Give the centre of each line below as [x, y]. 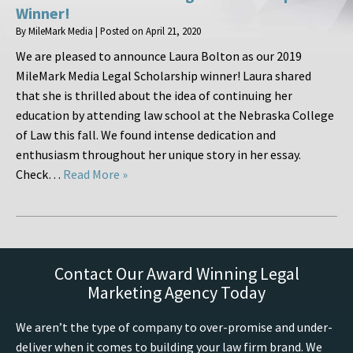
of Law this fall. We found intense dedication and [146, 135]
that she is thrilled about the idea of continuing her [154, 96]
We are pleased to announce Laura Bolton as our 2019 [159, 56]
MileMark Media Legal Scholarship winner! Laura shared [163, 76]
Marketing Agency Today [176, 293]
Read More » [95, 175]
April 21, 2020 [173, 31]
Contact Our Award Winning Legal [176, 274]
